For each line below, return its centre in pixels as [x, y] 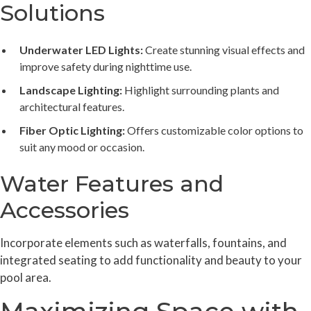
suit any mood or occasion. [82, 146]
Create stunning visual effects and [224, 49]
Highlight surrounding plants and [201, 90]
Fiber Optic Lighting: [72, 130]
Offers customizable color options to [214, 130]
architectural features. [72, 106]
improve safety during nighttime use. [106, 66]
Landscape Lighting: [71, 90]
